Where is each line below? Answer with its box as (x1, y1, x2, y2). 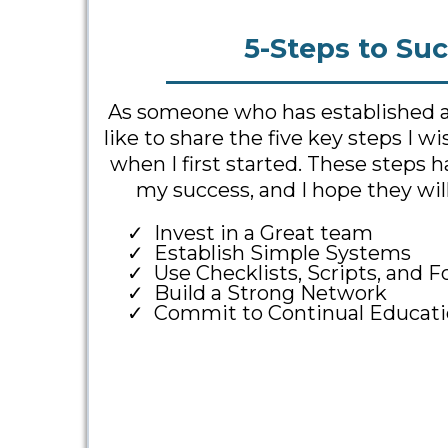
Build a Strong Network (154, 281, 387, 305)
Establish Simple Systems (154, 241, 411, 265)
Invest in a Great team (154, 221, 373, 245)
